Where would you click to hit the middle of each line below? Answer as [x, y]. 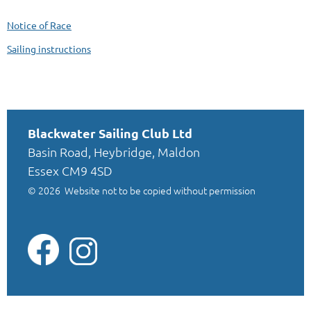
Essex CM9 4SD [70, 171]
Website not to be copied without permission [160, 191]
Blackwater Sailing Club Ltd [110, 133]
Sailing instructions [49, 49]
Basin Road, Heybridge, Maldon [114, 152]
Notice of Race [39, 25]
